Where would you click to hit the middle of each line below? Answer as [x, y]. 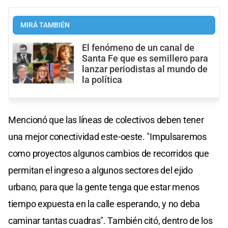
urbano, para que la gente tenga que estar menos [104, 187]
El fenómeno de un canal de [138, 48]
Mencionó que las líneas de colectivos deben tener [106, 120]
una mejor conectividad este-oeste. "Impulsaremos [107, 136]
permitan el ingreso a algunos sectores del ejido [101, 170]
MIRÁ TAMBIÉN [45, 25]
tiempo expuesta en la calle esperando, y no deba [104, 204]
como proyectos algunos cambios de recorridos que [109, 153]
